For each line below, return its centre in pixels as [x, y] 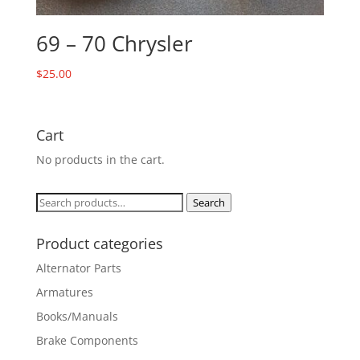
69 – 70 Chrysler [114, 44]
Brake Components [87, 340]
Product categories [99, 243]
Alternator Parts [78, 268]
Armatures [64, 292]
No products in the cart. [100, 159]
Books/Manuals [77, 316]
